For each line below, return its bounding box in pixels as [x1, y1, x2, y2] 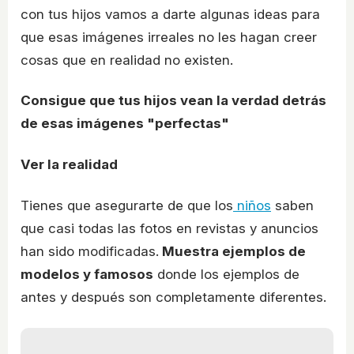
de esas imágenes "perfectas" [21, 115, 229, 132]
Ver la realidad [21, 156, 118, 172]
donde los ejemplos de [153, 265, 299, 282]
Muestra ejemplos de [159, 243, 306, 259]
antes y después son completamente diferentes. [21, 288, 326, 305]
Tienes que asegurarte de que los [21, 197, 233, 213]
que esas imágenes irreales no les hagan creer [21, 28, 317, 45]
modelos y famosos [21, 265, 153, 282]
